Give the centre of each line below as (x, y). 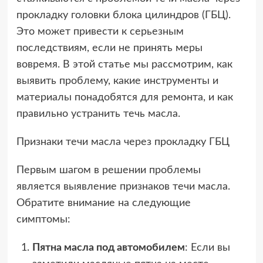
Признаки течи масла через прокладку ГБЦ (123, 142)
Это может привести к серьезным (100, 32)
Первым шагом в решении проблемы (108, 171)
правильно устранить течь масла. (98, 114)
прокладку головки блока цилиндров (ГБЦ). (123, 16)
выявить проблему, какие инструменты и (117, 81)
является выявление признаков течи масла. (123, 187)
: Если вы (207, 248)
